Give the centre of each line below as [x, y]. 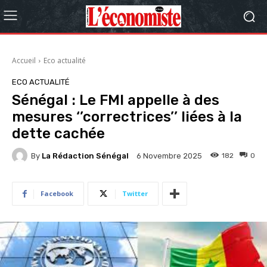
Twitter [135, 193]
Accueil [24, 60]
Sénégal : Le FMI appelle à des [116, 100]
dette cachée [58, 133]
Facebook [57, 193]
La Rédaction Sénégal [85, 156]
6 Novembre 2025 [169, 156]
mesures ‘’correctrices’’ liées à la [127, 117]
